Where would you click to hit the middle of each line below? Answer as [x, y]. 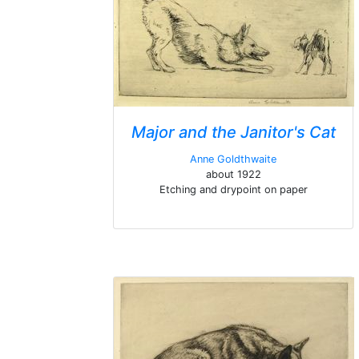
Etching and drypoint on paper [233, 190]
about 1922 [233, 174]
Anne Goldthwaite [233, 159]
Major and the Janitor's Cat [233, 132]
